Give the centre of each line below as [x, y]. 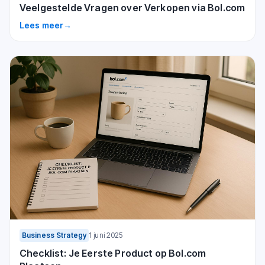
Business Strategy [54, 235]
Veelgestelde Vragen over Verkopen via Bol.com [132, 8]
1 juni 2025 [106, 235]
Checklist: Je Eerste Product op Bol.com [113, 253]
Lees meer [42, 25]
